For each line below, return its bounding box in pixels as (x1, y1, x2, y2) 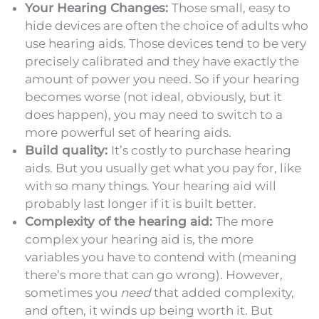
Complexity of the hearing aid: (25, 214, 216, 229)
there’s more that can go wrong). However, (25, 267, 283, 282)
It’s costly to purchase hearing (111, 142, 291, 157)
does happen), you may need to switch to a (25, 107, 283, 122)
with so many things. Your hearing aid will (25, 178, 276, 193)
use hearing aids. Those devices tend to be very (25, 36, 306, 51)
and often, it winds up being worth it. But (25, 303, 273, 318)
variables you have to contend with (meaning (25, 249, 297, 264)
